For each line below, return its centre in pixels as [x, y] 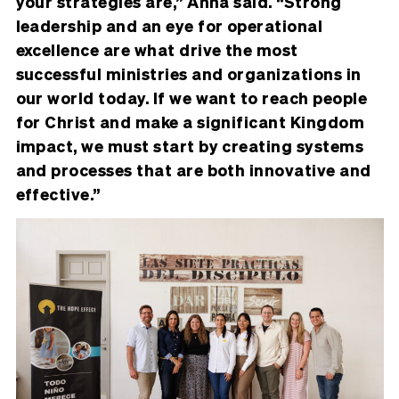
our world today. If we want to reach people [191, 98]
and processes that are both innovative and [193, 170]
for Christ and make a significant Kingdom [190, 122]
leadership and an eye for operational [169, 26]
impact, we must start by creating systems [190, 146]
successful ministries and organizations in [188, 74]
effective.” [58, 194]
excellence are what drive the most [157, 50]
